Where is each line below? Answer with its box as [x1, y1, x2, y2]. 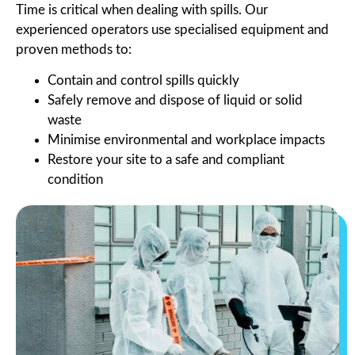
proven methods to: [16, 42, 132, 56]
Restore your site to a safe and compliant [48, 152, 284, 166]
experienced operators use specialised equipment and [16, 22, 329, 36]
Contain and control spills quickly [48, 73, 239, 87]
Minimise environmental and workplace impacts [48, 132, 325, 147]
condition [48, 172, 103, 186]
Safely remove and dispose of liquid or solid [48, 93, 303, 107]
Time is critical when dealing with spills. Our [16, 2, 268, 17]
